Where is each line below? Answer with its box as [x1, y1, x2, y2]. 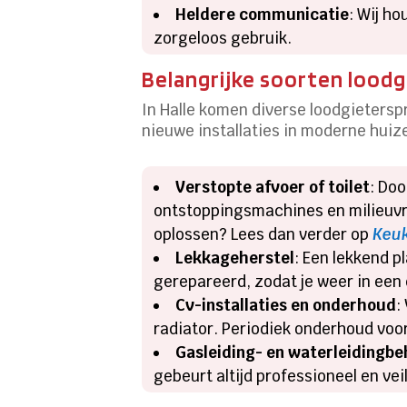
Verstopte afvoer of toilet [175, 176, 371, 197]
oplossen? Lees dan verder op [154, 223, 373, 244]
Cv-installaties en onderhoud [175, 294, 397, 315]
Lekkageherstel [175, 247, 295, 268]
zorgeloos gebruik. [154, 27, 293, 48]
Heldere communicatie [175, 4, 350, 25]
